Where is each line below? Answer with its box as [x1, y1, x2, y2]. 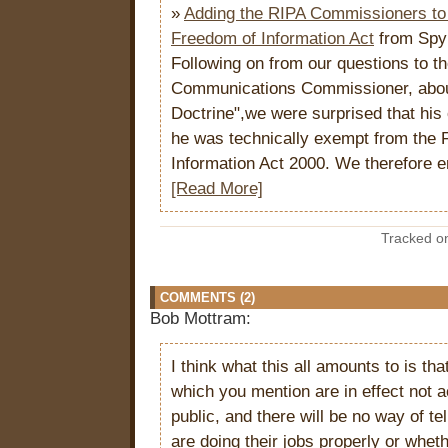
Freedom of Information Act [171, 29, 374, 49]
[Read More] [171, 179, 263, 199]
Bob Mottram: [150, 309, 251, 329]
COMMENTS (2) [160, 290, 255, 306]
